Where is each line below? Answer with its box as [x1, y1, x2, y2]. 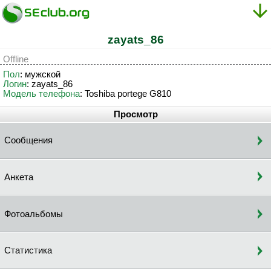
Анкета [4, 172, 33, 182]
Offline [3, 54, 28, 65]
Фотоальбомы [4, 209, 63, 219]
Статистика [4, 246, 52, 256]
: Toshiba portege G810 [80, 88, 171, 99]
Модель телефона [3, 88, 80, 99]
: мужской [20, 69, 60, 79]
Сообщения [4, 135, 53, 146]
